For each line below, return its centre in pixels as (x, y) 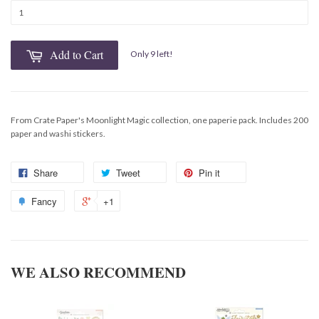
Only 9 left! (152, 54)
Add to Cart (77, 54)
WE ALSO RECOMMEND (98, 272)
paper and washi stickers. (58, 133)
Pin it (209, 172)
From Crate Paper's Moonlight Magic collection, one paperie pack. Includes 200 (159, 120)
